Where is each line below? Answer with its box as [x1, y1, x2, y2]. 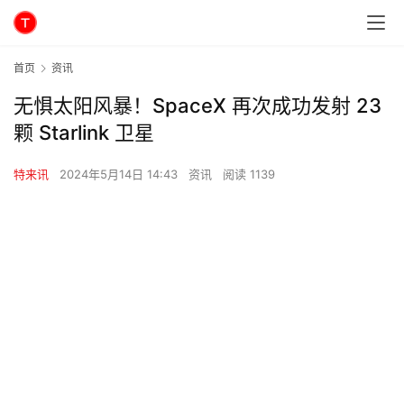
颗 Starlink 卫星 [14, 121, 154, 145]
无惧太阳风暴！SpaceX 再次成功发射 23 [14, 94, 381, 118]
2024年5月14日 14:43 [60, 167, 181, 182]
